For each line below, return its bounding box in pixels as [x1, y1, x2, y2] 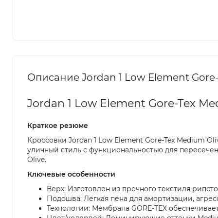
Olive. [27, 155, 46, 164]
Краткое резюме [27, 121, 88, 130]
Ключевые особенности [27, 169, 115, 179]
